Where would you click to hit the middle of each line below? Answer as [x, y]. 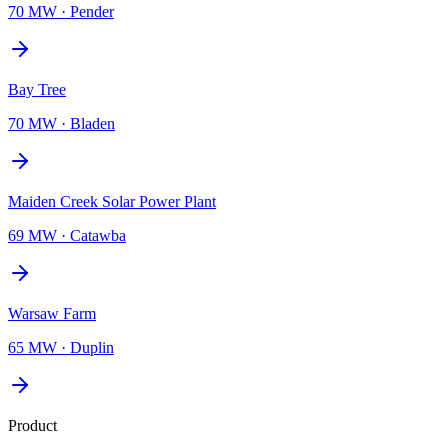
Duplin [92, 347]
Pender [92, 11]
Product [32, 425]
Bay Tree [37, 89]
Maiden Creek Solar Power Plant [112, 201]
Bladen [92, 123]
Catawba [98, 235]
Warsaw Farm [52, 313]
